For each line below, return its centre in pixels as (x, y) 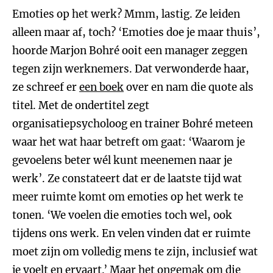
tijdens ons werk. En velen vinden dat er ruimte (131, 233)
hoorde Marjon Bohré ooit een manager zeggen (130, 51)
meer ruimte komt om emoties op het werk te (128, 197)
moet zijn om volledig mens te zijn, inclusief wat (135, 252)
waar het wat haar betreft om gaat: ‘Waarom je (129, 142)
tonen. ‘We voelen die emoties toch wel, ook (122, 215)
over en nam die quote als (189, 87)
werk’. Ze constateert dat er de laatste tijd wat (127, 179)
